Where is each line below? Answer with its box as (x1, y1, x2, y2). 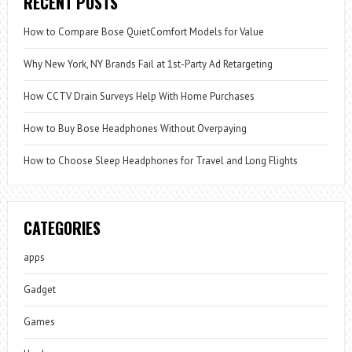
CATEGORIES (23, 216, 101, 240)
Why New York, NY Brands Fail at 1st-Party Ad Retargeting (23, 57, 273, 71)
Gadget (23, 283, 56, 297)
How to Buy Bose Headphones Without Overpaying (23, 122, 247, 136)
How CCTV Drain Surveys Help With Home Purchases (23, 90, 255, 104)
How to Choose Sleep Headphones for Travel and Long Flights (23, 154, 298, 168)
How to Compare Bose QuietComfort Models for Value (23, 25, 264, 39)
